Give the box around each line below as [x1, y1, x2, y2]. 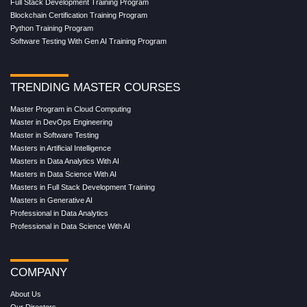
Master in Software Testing [10, 130, 99, 139]
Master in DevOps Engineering [10, 117, 112, 126]
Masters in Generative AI [10, 195, 93, 204]
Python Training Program [10, 23, 93, 32]
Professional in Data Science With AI [10, 221, 130, 230]
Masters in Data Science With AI [10, 169, 116, 178]
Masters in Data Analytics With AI [10, 156, 119, 165]
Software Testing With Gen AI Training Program [10, 36, 167, 45]
